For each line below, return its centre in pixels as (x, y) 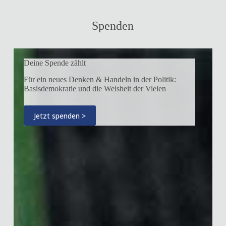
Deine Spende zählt (54, 63)
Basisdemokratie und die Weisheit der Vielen (95, 89)
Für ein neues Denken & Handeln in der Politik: (100, 80)
